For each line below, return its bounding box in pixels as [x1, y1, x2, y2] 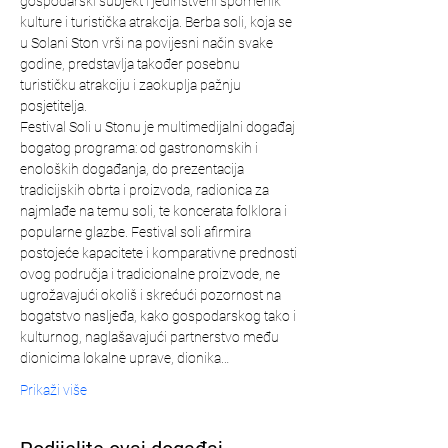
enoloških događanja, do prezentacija [20, 161, 247, 177]
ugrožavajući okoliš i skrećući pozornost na [20, 287, 284, 303]
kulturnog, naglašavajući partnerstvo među [20, 329, 282, 345]
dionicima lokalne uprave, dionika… [20, 350, 230, 366]
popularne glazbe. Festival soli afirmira [20, 224, 254, 240]
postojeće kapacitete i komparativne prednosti [20, 245, 300, 261]
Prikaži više [20, 382, 87, 398]
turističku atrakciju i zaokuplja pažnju [20, 77, 244, 93]
